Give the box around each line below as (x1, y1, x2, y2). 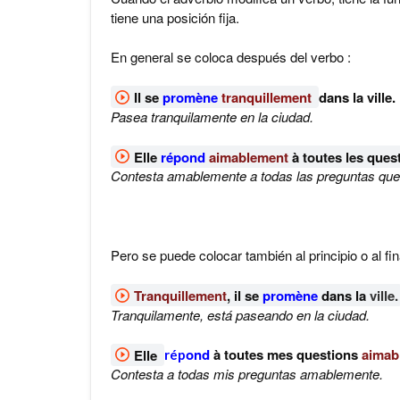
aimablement (208, 146, 288, 166)
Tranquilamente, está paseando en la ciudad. (111, 304, 370, 324)
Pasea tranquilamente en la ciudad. (111, 106, 313, 126)
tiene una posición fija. (111, 7, 239, 27)
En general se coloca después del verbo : (111, 47, 351, 66)
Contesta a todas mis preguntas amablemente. (111, 364, 383, 383)
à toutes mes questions (210, 345, 362, 364)
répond (160, 146, 205, 166)
